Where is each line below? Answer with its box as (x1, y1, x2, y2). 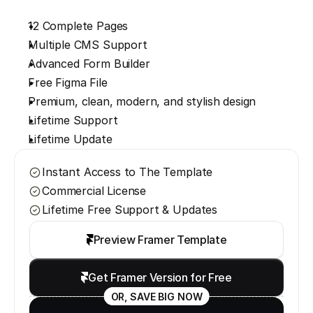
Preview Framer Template (93, 232, 227, 247)
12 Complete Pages (28, 19, 129, 33)
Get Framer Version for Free (88, 270, 232, 284)
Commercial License (42, 184, 147, 198)
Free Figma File (28, 75, 108, 89)
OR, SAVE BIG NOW (110, 291, 203, 303)
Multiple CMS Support (28, 38, 147, 52)
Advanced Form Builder (28, 57, 150, 71)
